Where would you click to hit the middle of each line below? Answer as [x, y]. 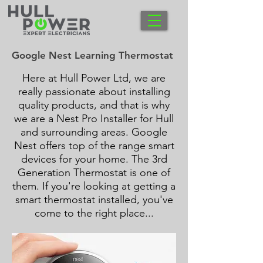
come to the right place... [94, 213]
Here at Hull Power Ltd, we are [94, 78]
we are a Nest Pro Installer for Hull [94, 119]
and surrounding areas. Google [94, 132]
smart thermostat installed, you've [94, 200]
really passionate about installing [94, 92]
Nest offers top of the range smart [94, 146]
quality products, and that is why [94, 105]
